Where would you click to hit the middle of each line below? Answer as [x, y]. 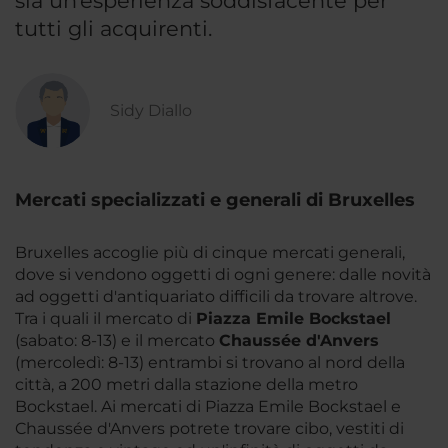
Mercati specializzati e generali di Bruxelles [215, 200]
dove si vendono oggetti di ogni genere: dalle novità [223, 274]
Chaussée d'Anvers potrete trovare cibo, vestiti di [209, 428]
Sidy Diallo [151, 110]
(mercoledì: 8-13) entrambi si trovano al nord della [210, 362]
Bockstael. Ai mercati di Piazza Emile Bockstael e [208, 406]
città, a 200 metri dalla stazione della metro [186, 384]
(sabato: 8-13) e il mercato [117, 340]
